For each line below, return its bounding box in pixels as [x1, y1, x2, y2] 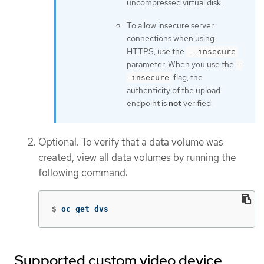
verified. [181, 98, 213, 109]
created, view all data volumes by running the [38, 151, 236, 164]
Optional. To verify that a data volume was [38, 136, 223, 149]
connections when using [127, 33, 214, 44]
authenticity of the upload [127, 85, 220, 96]
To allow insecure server [127, 20, 214, 31]
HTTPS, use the [127, 46, 186, 57]
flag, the [171, 72, 203, 83]
